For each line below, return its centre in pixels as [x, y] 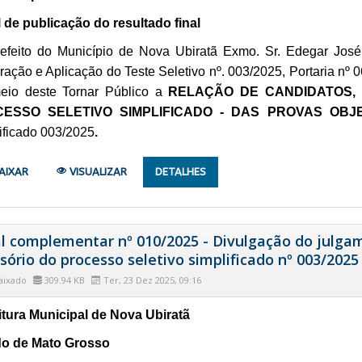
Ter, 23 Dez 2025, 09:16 [151, 280]
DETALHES [180, 171]
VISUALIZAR [96, 171]
